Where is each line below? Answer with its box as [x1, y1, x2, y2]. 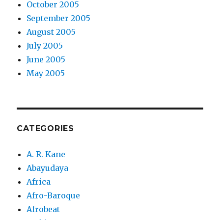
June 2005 [27, 55, 66, 65]
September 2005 [27, 13, 91, 24]
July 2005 [27, 41, 63, 51]
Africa [27, 177, 51, 187]
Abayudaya [27, 163, 69, 173]
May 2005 [27, 68, 65, 79]
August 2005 [27, 27, 76, 37]
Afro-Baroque [27, 191, 81, 201]
